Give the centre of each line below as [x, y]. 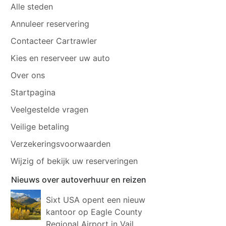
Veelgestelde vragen [50, 109]
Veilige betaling [40, 126]
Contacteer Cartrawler [54, 41]
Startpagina [33, 92]
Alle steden [32, 6]
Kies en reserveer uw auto [61, 58]
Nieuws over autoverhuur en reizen [79, 179]
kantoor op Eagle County [94, 212]
